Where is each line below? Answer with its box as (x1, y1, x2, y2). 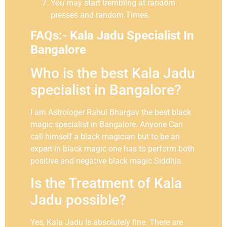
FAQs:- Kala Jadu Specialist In (30, 28, 194, 43)
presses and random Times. (51, 10, 150, 20)
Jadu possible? (30, 191, 126, 208)
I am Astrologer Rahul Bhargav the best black (30, 107, 191, 118)
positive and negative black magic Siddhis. (30, 156, 183, 166)
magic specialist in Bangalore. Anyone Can (30, 120, 183, 130)
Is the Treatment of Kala (30, 174, 182, 192)
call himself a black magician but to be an (30, 132, 180, 142)
